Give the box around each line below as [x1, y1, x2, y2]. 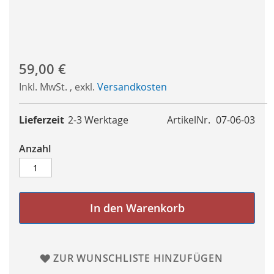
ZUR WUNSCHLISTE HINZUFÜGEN [53, 251, 223, 265]
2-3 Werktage [68, 113, 129, 127]
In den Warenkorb [89, 201, 185, 216]
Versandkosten [97, 80, 167, 94]
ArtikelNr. [167, 113, 210, 127]
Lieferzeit [19, 113, 64, 127]
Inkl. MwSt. [19, 80, 70, 94]
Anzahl [19, 142, 51, 156]
